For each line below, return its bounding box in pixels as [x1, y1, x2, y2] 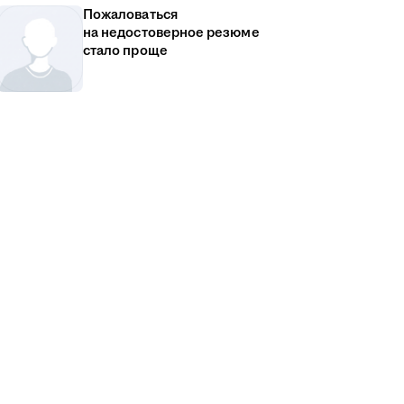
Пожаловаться [83, 5, 178, 24]
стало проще [83, 41, 168, 60]
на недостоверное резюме [83, 23, 260, 42]
